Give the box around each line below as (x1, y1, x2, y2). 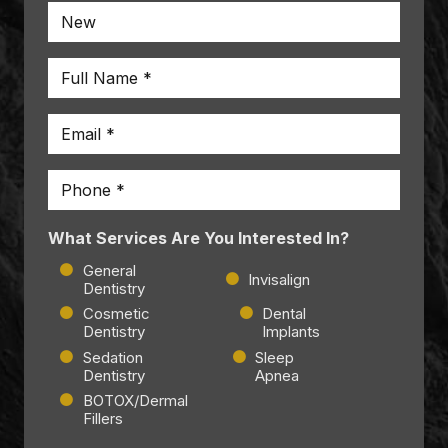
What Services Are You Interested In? (48, 228, 349, 248)
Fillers (82, 409, 123, 429)
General (82, 260, 136, 280)
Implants (262, 322, 320, 342)
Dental (262, 304, 306, 324)
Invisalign (248, 269, 310, 289)
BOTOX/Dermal (82, 391, 188, 411)
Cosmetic (82, 304, 150, 324)
